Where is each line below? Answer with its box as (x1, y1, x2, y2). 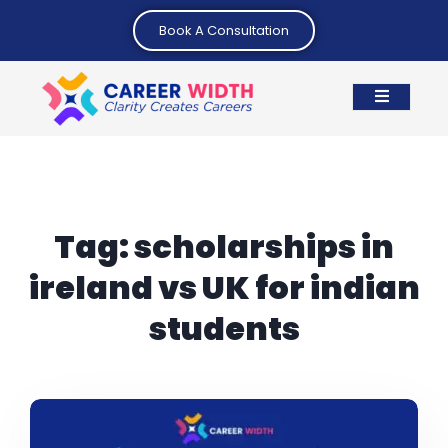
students (148, 306, 300, 351)
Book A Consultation (159, 21, 289, 40)
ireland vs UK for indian (28, 265, 420, 310)
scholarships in (134, 224, 394, 269)
